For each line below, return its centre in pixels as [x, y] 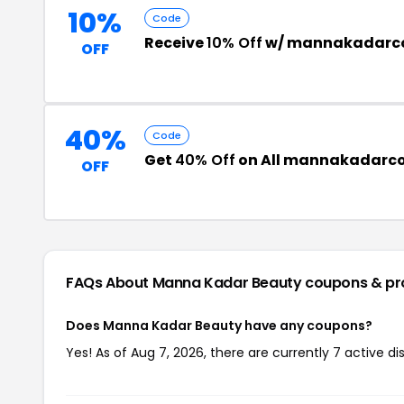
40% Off [205, 160]
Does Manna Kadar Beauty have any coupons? [219, 326]
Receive [175, 43]
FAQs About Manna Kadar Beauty [186, 283]
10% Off [234, 43]
